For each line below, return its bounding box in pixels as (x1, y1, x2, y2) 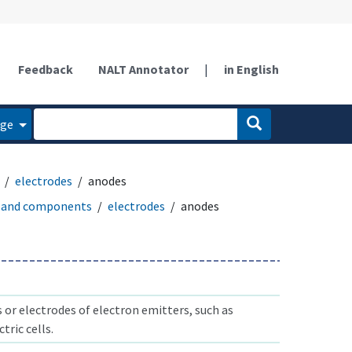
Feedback (18, 60, 73, 77)
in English (224, 60, 279, 77)
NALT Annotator (98, 60, 189, 77)
